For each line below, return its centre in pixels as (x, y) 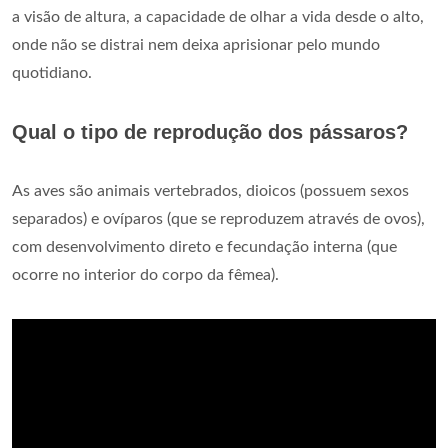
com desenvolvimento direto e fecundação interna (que (204, 247)
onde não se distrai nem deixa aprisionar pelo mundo (196, 45)
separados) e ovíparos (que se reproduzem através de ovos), (218, 219)
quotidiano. (52, 73)
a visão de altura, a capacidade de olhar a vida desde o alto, (218, 17)
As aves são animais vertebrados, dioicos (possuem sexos (210, 191)
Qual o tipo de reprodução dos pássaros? (210, 132)
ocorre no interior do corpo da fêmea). (145, 275)
